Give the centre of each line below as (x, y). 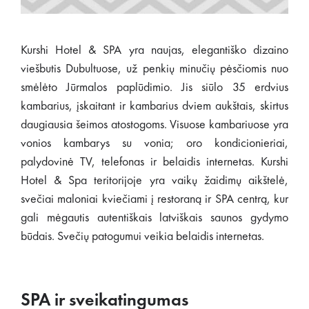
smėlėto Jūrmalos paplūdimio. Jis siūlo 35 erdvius (154, 88)
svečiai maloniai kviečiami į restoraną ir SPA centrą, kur (154, 199)
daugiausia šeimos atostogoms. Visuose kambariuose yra (154, 125)
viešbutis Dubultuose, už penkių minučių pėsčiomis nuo (154, 69)
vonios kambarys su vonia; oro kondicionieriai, (154, 143)
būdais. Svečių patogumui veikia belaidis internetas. (142, 237)
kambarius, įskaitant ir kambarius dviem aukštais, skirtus (154, 106)
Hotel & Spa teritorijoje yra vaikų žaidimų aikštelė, (154, 181)
